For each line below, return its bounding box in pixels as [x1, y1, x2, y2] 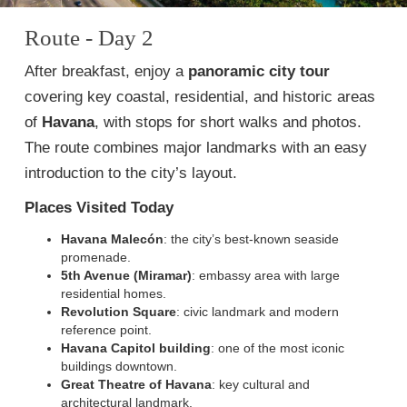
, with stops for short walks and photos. [94, 114, 362, 131]
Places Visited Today [25, 199, 174, 216]
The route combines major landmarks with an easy [25, 139, 367, 156]
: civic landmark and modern [176, 304, 339, 319]
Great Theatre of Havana [61, 377, 212, 392]
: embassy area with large [192, 268, 340, 283]
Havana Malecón [61, 232, 164, 246]
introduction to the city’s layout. [25, 164, 237, 182]
